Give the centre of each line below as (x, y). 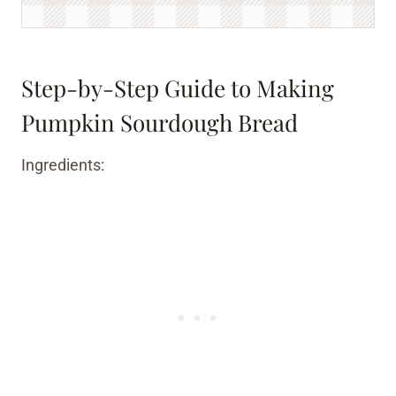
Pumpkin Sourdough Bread (160, 122)
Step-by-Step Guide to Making (178, 88)
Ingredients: (63, 164)
